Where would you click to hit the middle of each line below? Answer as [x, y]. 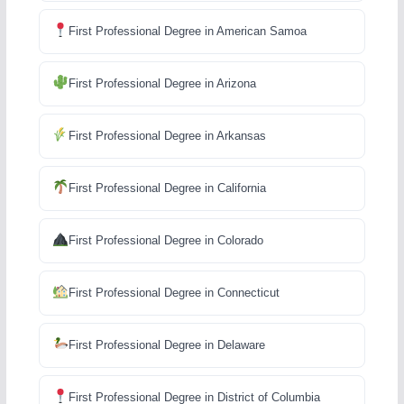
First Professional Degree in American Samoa [187, 31]
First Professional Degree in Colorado [165, 240]
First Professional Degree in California [167, 188]
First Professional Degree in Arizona [162, 83]
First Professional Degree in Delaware [166, 344]
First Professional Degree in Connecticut [174, 292]
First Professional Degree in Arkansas [167, 135]
